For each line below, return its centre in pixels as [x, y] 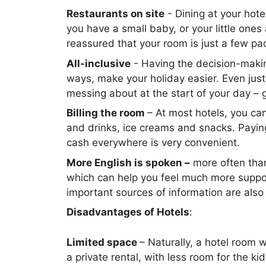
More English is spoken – [128, 162]
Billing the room [107, 113]
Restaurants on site [115, 14]
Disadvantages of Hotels [128, 212]
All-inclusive [99, 63]
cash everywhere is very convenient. [153, 142]
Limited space [103, 242]
